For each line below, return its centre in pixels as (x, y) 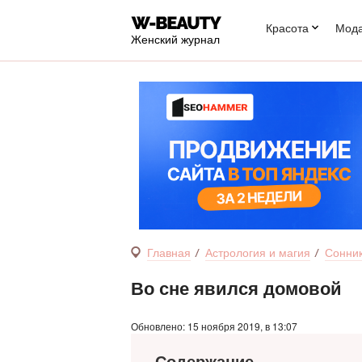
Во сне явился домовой (236, 287)
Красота (287, 27)
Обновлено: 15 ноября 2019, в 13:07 (214, 326)
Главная (169, 252)
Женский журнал (175, 39)
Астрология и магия (258, 252)
